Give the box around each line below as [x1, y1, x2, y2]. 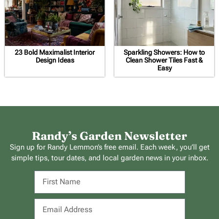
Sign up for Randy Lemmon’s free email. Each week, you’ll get [9, 143, 210, 152]
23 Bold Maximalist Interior [15, 48, 95, 57]
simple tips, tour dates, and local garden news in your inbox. [11, 153, 208, 163]
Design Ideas [35, 56, 74, 65]
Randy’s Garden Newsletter [32, 129, 187, 143]
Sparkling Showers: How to [124, 48, 205, 57]
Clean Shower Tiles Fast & [126, 56, 203, 65]
